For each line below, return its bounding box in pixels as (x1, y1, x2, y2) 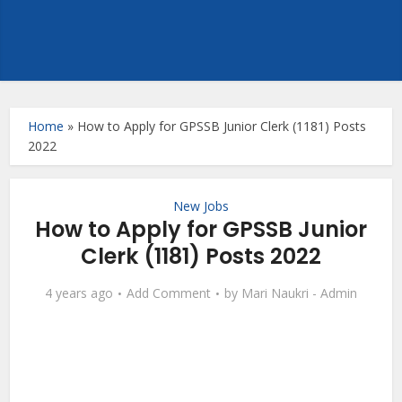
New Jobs (173, 197, 229, 214)
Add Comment (127, 284, 211, 301)
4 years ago (45, 284, 113, 301)
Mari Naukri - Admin (241, 284, 357, 301)
